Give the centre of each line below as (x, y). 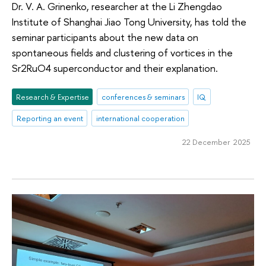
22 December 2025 (216, 142)
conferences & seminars (143, 97)
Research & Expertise (52, 97)
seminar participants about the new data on (105, 37)
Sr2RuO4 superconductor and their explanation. (115, 68)
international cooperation (140, 118)
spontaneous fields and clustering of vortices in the (122, 52)
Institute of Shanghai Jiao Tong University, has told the (129, 21)
